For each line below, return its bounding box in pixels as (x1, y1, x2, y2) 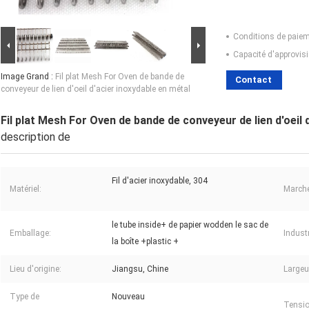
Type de (10, 292, 39, 302)
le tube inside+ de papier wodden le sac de (112, 220, 268, 230)
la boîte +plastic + (112, 237, 179, 247)
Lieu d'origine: (10, 264, 61, 275)
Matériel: (10, 184, 41, 195)
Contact (235, 74, 272, 86)
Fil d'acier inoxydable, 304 (112, 176, 208, 186)
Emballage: (10, 228, 51, 239)
